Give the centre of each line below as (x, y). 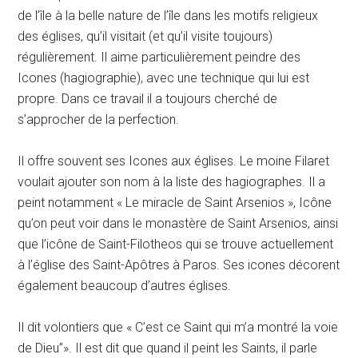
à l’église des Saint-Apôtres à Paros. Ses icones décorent (179, 265)
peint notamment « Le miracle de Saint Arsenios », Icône (175, 203)
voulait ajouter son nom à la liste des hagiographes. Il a (172, 182)
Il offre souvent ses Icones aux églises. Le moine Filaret (174, 161)
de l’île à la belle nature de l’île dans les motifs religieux (168, 16)
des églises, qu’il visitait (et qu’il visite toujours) (145, 37)
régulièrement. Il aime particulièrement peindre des (159, 58)
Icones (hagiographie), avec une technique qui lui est (164, 78)
